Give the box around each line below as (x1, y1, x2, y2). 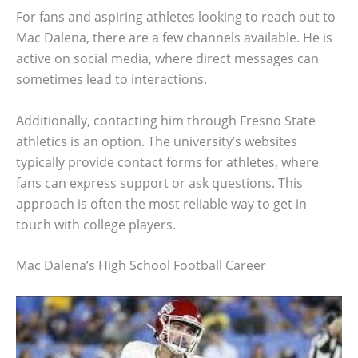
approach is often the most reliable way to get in (16, 194, 307, 213)
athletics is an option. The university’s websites (16, 132, 297, 150)
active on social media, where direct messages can (16, 50, 319, 68)
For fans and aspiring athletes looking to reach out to (16, 8, 336, 26)
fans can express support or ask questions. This (16, 173, 303, 192)
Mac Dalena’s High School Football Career (16, 257, 266, 275)
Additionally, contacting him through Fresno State (16, 111, 316, 129)
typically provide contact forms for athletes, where (16, 153, 319, 171)
